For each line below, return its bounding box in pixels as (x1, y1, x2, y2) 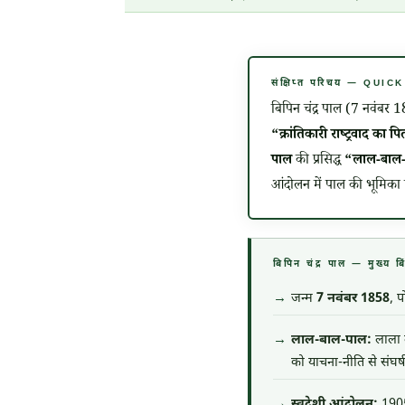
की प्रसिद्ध (292, 151, 344, 173)
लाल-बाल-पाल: (291, 332, 372, 349)
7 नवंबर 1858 (316, 290, 390, 307)
